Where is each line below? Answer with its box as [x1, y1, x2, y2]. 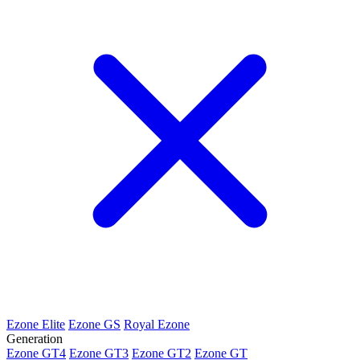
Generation [6, 331, 63, 346]
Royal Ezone [124, 317, 190, 331]
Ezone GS [68, 317, 121, 331]
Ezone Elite [6, 317, 65, 331]
